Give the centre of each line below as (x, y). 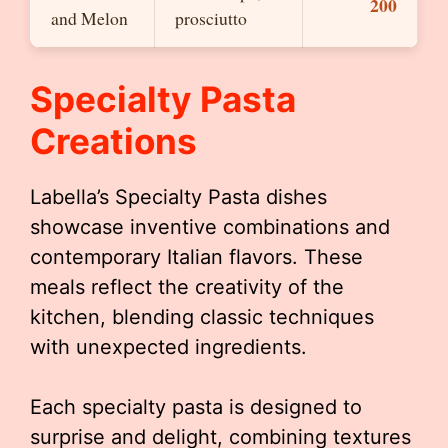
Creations (113, 141)
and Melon (89, 18)
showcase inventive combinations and (210, 227)
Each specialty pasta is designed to (196, 407)
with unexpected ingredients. (168, 347)
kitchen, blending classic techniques (202, 317)
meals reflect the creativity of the (187, 287)
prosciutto (211, 18)
